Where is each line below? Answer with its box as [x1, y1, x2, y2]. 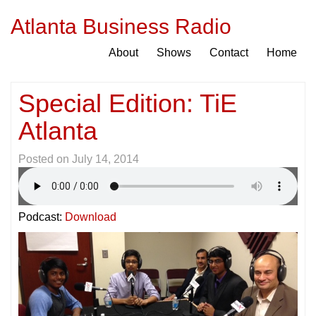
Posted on [18, 153, 72, 165]
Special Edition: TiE [18, 89, 237, 118]
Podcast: [18, 211, 65, 223]
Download [65, 211, 116, 223]
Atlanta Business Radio [11, 15, 231, 38]
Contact [209, 47, 248, 59]
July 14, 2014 [72, 153, 139, 165]
